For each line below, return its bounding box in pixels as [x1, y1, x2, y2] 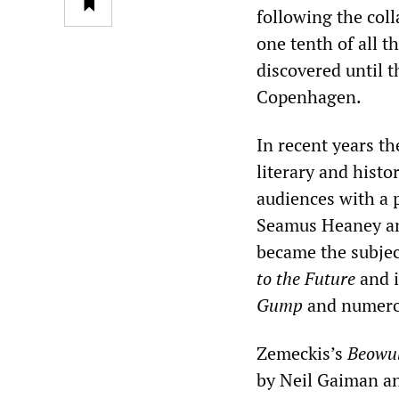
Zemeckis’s [256, 341, 347, 365]
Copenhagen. [256, 85, 362, 109]
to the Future [256, 266, 355, 290]
